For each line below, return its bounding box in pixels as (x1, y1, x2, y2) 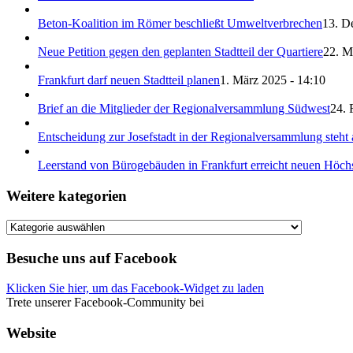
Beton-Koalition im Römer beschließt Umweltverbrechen (38, 17, 322, 31)
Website (6, 325, 56, 342)
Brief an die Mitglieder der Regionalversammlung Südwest (38, 102, 330, 116)
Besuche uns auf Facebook (6, 249, 177, 266)
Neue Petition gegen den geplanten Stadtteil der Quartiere (38, 45, 323, 59)
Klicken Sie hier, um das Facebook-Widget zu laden (6, 281, 264, 295)
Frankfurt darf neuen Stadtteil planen (38, 73, 220, 87)
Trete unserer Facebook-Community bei (6, 295, 204, 310)
